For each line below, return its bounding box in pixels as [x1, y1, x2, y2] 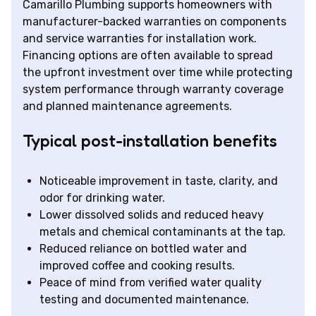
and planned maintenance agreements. [23, 99, 232, 114]
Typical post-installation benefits [23, 130, 277, 152]
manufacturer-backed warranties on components [23, 15, 286, 29]
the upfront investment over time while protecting [23, 66, 293, 80]
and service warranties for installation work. [23, 32, 257, 46]
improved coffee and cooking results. [39, 259, 235, 273]
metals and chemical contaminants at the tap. [39, 225, 286, 239]
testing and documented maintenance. [39, 293, 249, 307]
